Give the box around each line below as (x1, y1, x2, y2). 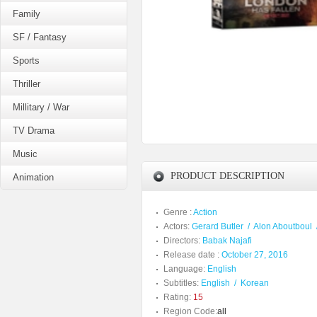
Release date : (163, 250, 219, 260)
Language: (163, 264, 205, 274)
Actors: (163, 221, 190, 231)
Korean (241, 278, 269, 288)
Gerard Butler (192, 221, 243, 231)
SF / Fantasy (13, 32, 67, 42)
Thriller (13, 79, 40, 89)
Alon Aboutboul (253, 221, 312, 231)
